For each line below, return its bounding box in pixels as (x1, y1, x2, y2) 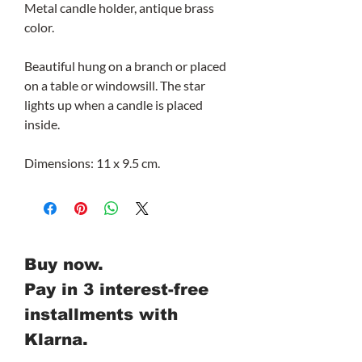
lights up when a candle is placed (24, 97, 203, 113)
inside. (24, 116, 60, 133)
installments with (24, 305, 178, 324)
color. (24, 19, 54, 36)
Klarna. (24, 330, 88, 349)
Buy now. (24, 255, 103, 274)
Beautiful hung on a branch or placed (24, 58, 226, 74)
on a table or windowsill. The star (24, 78, 205, 94)
